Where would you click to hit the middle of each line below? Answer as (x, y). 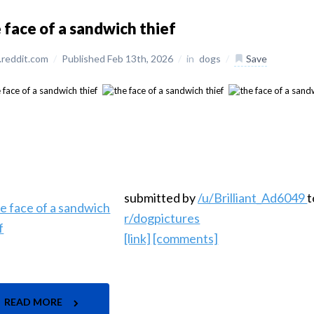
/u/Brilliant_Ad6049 (253, 198)
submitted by (161, 198)
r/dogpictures (162, 218)
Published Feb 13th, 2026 (119, 59)
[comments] (186, 239)
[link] (138, 239)
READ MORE (35, 302)
